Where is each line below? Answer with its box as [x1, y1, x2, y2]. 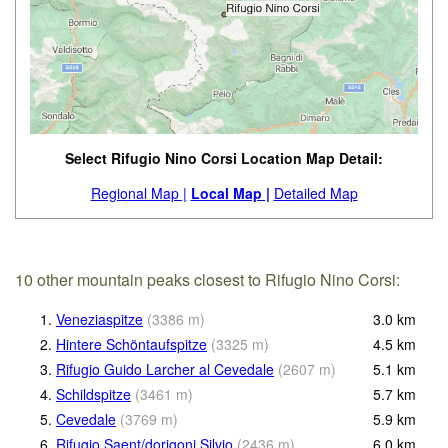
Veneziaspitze [56, 308, 143, 329]
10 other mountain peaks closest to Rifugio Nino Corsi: [15, 268, 401, 292]
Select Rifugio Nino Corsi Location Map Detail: [65, 148, 383, 169]
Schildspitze [56, 383, 131, 404]
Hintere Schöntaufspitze [56, 333, 207, 354]
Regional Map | [90, 183, 187, 204]
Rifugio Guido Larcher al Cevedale [56, 358, 274, 379]
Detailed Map [273, 183, 358, 204]
